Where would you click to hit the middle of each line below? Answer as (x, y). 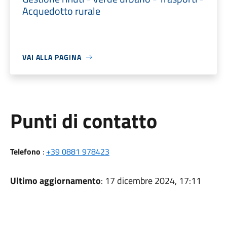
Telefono (25, 152)
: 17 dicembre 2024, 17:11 (151, 181)
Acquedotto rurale (61, 11)
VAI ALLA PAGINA (52, 57)
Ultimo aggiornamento (55, 181)
